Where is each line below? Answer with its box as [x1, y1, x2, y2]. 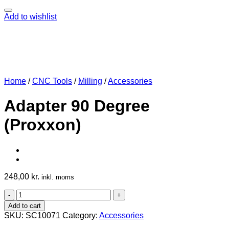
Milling [78, 76, 102, 85]
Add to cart [8, 201, 41, 210]
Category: [62, 211, 99, 220]
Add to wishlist [4, 12, 57, 21]
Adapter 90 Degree [4, 97, 150, 116]
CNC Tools [32, 76, 72, 85]
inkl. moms [41, 173, 74, 181]
